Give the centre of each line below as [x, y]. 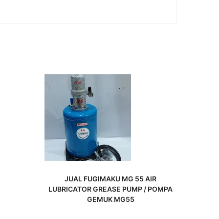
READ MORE [115, 173]
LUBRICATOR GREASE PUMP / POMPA [110, 189]
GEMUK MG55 [110, 199]
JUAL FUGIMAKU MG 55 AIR [110, 179]
